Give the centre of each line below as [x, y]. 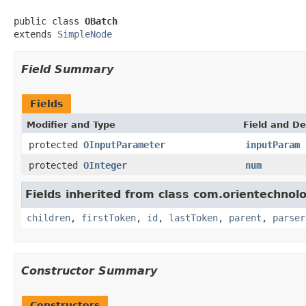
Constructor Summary [89, 270]
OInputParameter [124, 144]
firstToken [109, 218]
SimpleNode [85, 34]
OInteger [105, 165]
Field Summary [67, 69]
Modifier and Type [71, 124]
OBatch [101, 21]
